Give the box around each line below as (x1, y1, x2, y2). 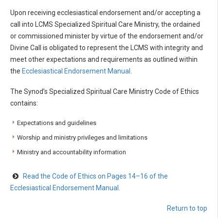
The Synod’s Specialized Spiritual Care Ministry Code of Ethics (10, 87, 199, 95)
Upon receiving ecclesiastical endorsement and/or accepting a (10, 8, 200, 17)
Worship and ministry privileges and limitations (17, 133, 147, 141)
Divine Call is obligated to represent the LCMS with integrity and (10, 43, 203, 52)
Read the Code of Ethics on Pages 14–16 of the (23, 172, 168, 180)
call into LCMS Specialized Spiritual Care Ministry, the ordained (10, 20, 200, 28)
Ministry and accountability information (17, 148, 126, 156)
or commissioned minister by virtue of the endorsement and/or (10, 32, 203, 40)
